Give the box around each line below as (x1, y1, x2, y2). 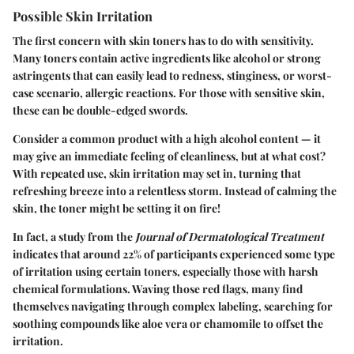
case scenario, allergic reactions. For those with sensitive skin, (13, 85, 325, 100)
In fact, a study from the (13, 228, 135, 244)
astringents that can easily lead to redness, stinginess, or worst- (13, 67, 332, 83)
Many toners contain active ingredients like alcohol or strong (13, 50, 321, 66)
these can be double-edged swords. (13, 102, 188, 118)
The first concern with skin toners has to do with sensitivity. (13, 32, 314, 48)
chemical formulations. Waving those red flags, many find (13, 281, 303, 296)
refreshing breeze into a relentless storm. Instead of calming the (13, 183, 337, 198)
